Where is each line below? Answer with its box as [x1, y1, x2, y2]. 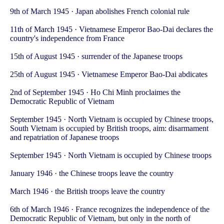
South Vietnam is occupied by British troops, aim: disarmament [10, 124, 208, 133]
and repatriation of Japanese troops [10, 133, 119, 142]
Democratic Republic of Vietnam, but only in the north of [10, 214, 190, 223]
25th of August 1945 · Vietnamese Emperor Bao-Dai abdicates [10, 70, 207, 79]
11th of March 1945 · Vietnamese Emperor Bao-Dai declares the [10, 25, 213, 34]
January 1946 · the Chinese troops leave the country [10, 169, 173, 178]
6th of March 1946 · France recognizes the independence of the [10, 205, 209, 214]
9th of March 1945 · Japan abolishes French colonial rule [10, 7, 189, 16]
